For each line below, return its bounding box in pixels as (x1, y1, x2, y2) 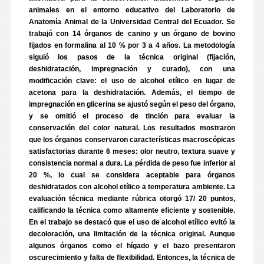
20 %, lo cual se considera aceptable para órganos (29, 171, 235, 179)
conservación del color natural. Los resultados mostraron (29, 124, 235, 132)
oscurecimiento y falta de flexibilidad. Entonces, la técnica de (29, 253, 235, 262)
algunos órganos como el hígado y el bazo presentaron (29, 242, 235, 250)
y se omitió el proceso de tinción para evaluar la (29, 112, 235, 120)
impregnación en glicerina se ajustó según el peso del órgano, (29, 100, 235, 108)
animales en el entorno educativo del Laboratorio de (29, 6, 235, 14)
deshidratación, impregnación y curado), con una (29, 65, 235, 73)
